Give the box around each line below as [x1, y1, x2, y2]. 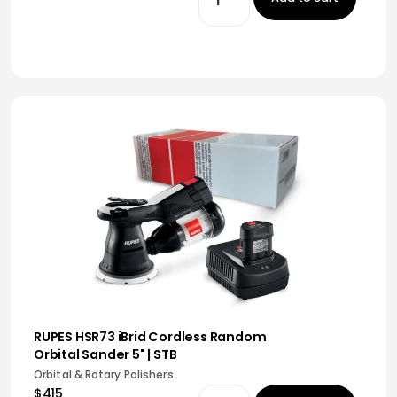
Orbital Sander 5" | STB [34, 345, 177, 363]
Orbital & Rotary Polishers [34, 366, 174, 382]
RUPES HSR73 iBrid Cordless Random [34, 327, 267, 346]
